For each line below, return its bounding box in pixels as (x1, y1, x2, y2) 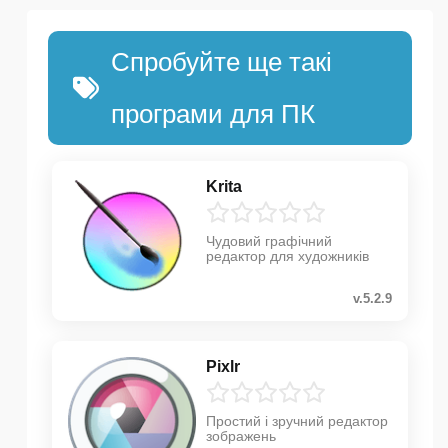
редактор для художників (206, 248, 369, 265)
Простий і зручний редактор (206, 413, 388, 430)
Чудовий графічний (206, 233, 332, 250)
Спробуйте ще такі (110, 47, 332, 78)
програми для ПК (110, 99, 315, 130)
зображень (206, 428, 276, 445)
